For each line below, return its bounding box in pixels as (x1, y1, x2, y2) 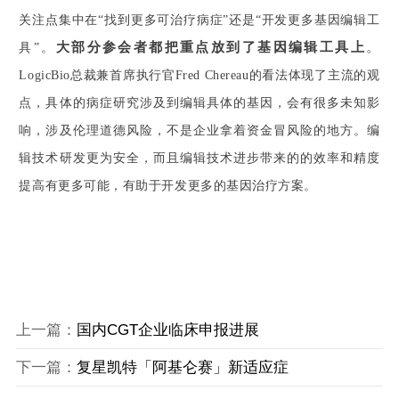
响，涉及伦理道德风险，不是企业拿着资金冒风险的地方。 (19, 123, 368, 137)
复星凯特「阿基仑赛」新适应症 (76, 359, 289, 377)
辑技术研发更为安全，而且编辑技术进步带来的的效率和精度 (19, 151, 380, 165)
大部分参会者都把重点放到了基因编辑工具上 (55, 39, 366, 54)
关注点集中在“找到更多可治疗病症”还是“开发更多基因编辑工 (19, 12, 380, 27)
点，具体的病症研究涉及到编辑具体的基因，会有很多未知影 (19, 95, 380, 110)
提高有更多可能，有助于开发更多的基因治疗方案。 (19, 178, 317, 192)
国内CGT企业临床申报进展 (76, 322, 259, 339)
